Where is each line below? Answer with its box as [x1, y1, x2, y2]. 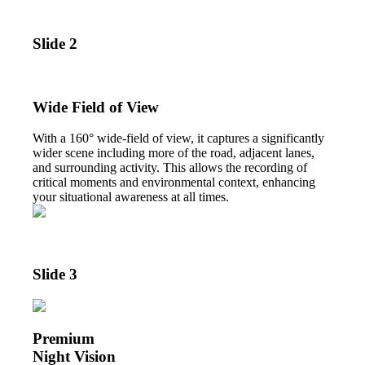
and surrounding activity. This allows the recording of [33, 161, 308, 175]
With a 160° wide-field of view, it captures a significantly [33, 131, 325, 146]
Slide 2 [33, 35, 78, 53]
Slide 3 [33, 265, 78, 283]
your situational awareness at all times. [33, 190, 230, 204]
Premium [33, 330, 95, 348]
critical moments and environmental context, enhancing [33, 175, 316, 190]
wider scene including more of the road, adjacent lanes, [33, 146, 315, 161]
